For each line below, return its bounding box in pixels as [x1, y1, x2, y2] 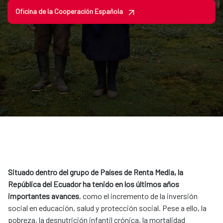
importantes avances [8, 191, 79, 201]
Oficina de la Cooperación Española [15, 7, 123, 16]
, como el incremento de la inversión [79, 191, 198, 201]
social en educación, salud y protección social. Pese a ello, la [8, 203, 207, 213]
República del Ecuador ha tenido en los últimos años [8, 179, 179, 189]
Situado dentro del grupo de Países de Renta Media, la [8, 167, 183, 177]
